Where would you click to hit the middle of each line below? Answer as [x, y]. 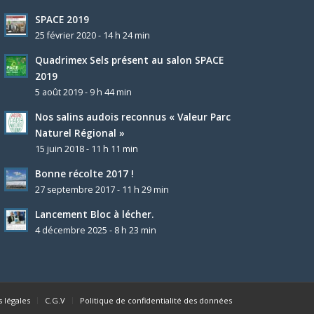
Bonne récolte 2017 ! [85, 174]
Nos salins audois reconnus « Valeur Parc [133, 117]
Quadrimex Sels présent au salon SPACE [130, 60]
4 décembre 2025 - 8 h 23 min [96, 231]
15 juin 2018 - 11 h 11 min [87, 149]
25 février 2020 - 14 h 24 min [93, 36]
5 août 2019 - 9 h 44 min [84, 93]
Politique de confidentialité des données [156, 301]
